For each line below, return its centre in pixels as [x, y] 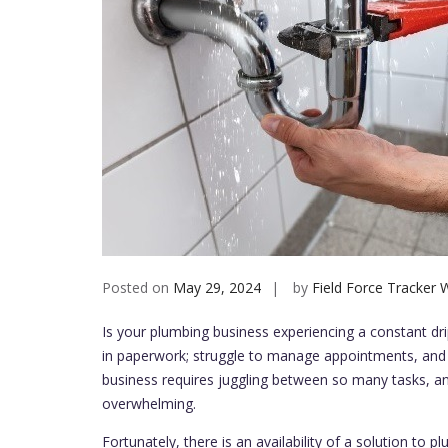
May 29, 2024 [217, 287]
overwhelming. [149, 403]
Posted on [137, 287]
